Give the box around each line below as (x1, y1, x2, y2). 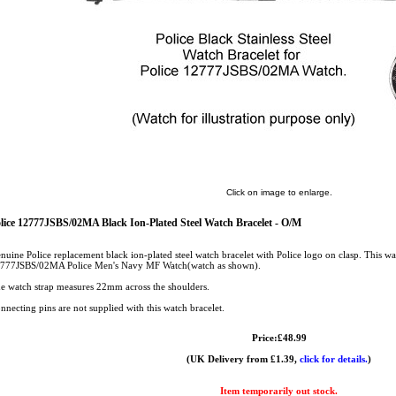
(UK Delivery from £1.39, (187, 354, 300, 364)
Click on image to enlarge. (225, 187, 332, 197)
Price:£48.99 (251, 332, 307, 343)
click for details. (300, 354, 368, 364)
